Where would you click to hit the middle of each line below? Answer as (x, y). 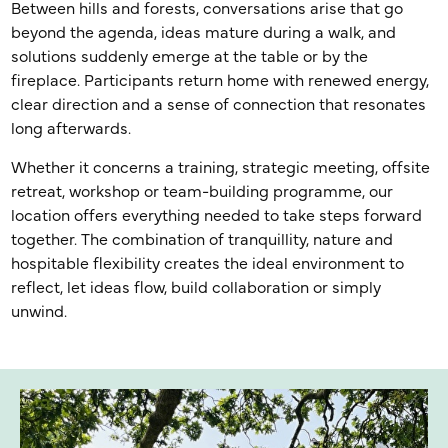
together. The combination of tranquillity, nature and (202, 240)
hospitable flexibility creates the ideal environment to (208, 264)
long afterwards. (71, 129)
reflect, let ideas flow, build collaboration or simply (196, 288)
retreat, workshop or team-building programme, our (202, 192)
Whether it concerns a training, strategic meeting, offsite (221, 168)
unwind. (39, 312)
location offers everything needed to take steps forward (217, 216)
